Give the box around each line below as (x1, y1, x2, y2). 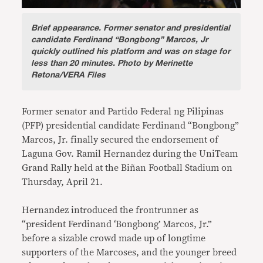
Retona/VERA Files (31, 68, 106, 82)
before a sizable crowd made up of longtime (22, 234, 206, 243)
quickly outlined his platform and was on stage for (31, 45, 231, 58)
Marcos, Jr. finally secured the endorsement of (22, 135, 219, 144)
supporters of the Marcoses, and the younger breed (22, 248, 237, 257)
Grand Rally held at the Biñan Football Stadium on (22, 163, 233, 173)
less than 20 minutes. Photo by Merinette (31, 56, 193, 70)
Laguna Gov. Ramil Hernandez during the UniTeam (22, 149, 238, 159)
